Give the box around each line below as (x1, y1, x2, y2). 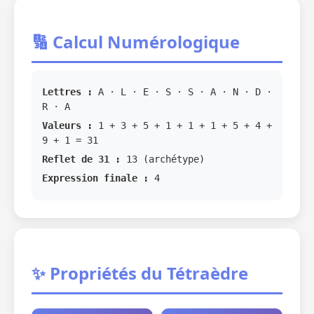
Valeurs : (42, 120, 93, 131)
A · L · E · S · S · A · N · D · (93, 86, 272, 97)
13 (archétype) (121, 153, 205, 165)
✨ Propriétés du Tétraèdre (32, 261, 248, 285)
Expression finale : (42, 172, 149, 184)
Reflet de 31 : (42, 153, 121, 165)
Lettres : (42, 86, 93, 97)
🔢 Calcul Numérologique (32, 30, 240, 53)
